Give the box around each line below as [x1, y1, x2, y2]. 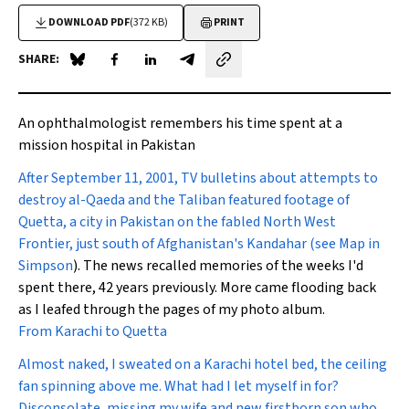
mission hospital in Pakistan [18, 135, 195, 155]
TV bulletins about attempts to [178, 168, 378, 188]
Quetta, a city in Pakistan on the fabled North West [18, 212, 336, 232]
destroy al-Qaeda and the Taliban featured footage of [18, 190, 350, 210]
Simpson [18, 256, 73, 276]
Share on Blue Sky [76, 58, 186, 79]
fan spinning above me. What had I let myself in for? [18, 376, 339, 396]
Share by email [185, 58, 278, 79]
